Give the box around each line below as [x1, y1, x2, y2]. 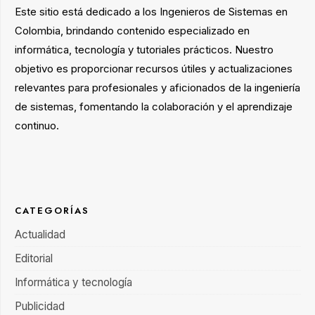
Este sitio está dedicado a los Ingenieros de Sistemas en [15, 5, 288, 18]
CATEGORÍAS [15, 204, 89, 217]
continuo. [15, 119, 59, 132]
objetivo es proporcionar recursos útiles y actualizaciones [15, 62, 292, 75]
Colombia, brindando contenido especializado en [15, 24, 250, 37]
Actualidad [15, 228, 65, 241]
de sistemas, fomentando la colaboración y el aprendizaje [15, 100, 292, 113]
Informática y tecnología [15, 276, 132, 289]
